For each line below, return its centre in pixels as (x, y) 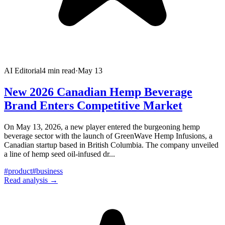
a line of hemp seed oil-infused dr (57, 154)
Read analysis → (31, 180)
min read (61, 71)
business (49, 171)
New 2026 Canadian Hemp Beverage (98, 92)
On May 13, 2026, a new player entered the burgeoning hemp (102, 127)
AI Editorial (23, 71)
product (20, 171)
